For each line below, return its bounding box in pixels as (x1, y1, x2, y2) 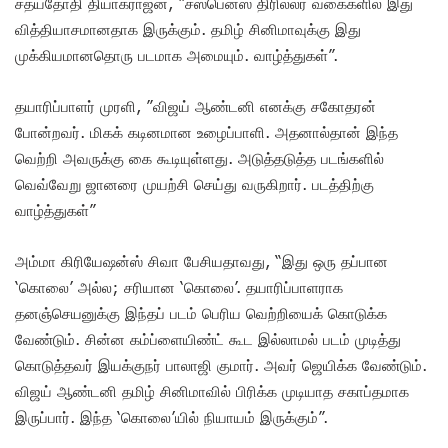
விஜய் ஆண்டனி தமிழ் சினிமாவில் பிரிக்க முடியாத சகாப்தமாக (15, 381, 409, 400)
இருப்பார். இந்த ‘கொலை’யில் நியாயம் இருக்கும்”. (15, 407, 328, 426)
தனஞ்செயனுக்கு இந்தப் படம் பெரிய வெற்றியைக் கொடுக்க (15, 303, 387, 322)
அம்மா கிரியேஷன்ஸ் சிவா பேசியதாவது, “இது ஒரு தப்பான (15, 251, 388, 270)
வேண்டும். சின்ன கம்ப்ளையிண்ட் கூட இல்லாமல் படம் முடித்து (15, 329, 401, 348)
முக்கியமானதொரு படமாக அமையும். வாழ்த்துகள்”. (15, 45, 338, 64)
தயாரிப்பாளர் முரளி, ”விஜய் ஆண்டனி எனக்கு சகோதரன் (15, 96, 376, 115)
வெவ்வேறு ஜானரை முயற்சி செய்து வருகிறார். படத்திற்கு (15, 174, 374, 193)
